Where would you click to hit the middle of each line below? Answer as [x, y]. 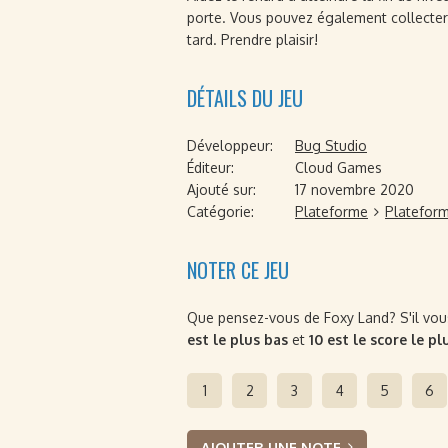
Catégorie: [220, 211]
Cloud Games [338, 167]
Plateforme [331, 211]
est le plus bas [237, 339]
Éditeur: [210, 167]
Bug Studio [331, 145]
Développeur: [230, 145]
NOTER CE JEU [238, 270]
